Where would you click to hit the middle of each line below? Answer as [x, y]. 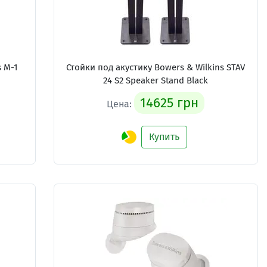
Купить [164, 137]
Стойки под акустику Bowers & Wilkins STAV [156, 67]
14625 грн [170, 103]
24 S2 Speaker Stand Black [156, 80]
